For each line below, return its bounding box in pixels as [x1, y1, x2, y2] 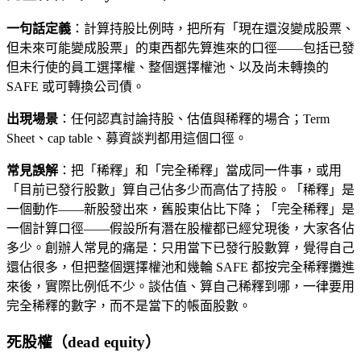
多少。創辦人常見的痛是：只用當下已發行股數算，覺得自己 [6, 241, 355, 255]
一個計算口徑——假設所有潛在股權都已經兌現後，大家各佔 [6, 222, 355, 236]
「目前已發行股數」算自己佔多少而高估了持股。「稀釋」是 [6, 183, 355, 197]
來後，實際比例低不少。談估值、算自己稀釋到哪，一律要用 [6, 280, 355, 294]
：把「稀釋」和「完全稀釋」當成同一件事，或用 [58, 164, 342, 178]
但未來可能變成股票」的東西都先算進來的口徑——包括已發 [6, 41, 355, 56]
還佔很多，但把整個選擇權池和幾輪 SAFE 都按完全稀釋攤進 [6, 260, 355, 275]
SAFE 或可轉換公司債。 [6, 80, 145, 94]
